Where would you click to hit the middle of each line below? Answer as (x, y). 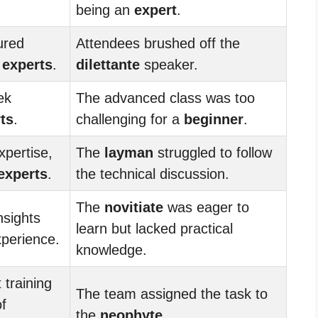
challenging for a (130, 119)
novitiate (134, 207)
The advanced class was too (165, 98)
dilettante (108, 64)
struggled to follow (213, 152)
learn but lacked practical (154, 228)
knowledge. (111, 250)
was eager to (206, 207)
